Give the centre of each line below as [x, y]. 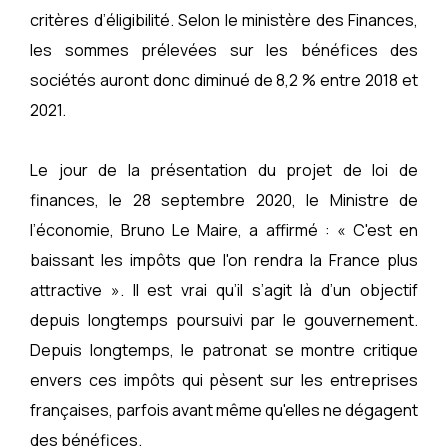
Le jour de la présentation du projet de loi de [224, 169]
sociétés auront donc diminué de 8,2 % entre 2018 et [224, 79]
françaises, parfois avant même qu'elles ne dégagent [224, 409]
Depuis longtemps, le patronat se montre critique [224, 349]
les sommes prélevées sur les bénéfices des [224, 49]
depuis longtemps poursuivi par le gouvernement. [224, 319]
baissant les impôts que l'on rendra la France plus [224, 259]
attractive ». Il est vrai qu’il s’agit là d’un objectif [224, 289]
